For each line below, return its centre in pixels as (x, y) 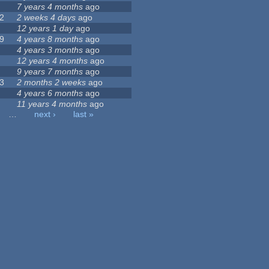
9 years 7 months (50, 72)
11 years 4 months (52, 104)
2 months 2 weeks (52, 83)
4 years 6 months (50, 93)
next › (45, 114)
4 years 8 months (50, 39)
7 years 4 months (50, 7)
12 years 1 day (45, 29)
